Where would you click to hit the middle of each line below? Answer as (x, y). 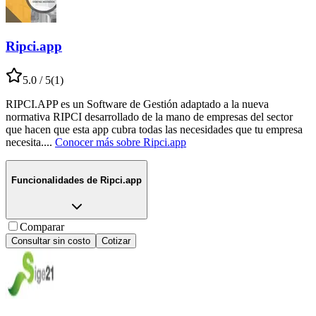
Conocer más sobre (98, 142)
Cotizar (116, 241)
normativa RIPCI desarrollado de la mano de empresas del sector (149, 117)
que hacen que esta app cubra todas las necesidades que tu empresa (154, 130)
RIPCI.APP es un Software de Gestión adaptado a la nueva (137, 104)
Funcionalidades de (54, 181)
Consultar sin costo (51, 241)
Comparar (42, 226)
